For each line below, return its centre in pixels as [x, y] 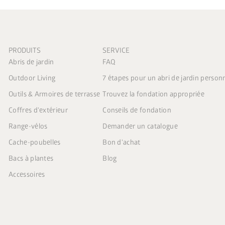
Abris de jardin [31, 62]
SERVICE [116, 50]
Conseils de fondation [137, 110]
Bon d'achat [122, 142]
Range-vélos [28, 126]
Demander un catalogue [140, 126]
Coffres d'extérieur [38, 110]
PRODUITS [24, 50]
